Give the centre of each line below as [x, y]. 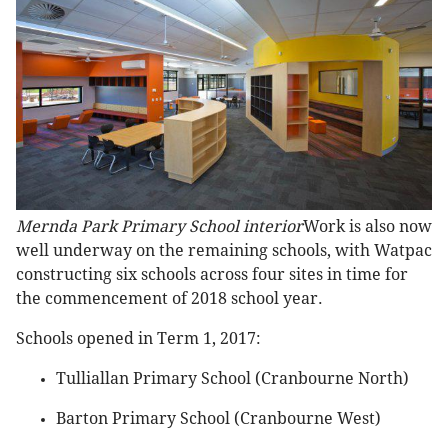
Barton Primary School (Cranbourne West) [218, 419]
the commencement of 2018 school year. [169, 299]
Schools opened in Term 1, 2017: [138, 339]
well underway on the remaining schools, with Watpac [224, 251]
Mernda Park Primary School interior [159, 227]
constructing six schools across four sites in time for [212, 275]
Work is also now [367, 227]
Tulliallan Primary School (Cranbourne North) [232, 379]
